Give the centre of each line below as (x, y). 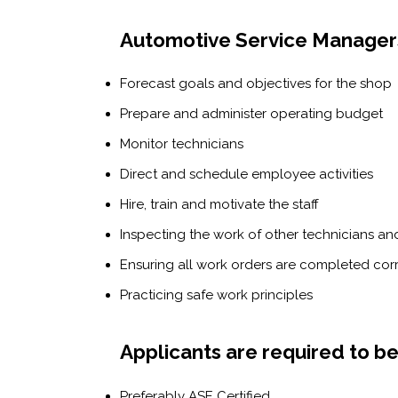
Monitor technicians (182, 144)
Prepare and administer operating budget (251, 114)
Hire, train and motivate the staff (219, 205)
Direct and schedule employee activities (247, 175)
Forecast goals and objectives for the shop (256, 84)
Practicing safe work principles (216, 295)
